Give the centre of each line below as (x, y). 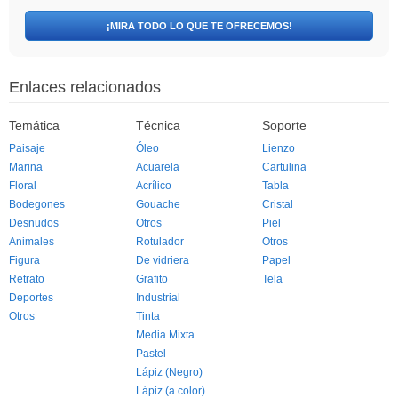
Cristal (278, 204)
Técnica (158, 125)
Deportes (31, 298)
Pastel (151, 354)
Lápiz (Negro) (169, 372)
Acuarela (157, 167)
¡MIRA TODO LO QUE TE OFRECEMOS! (199, 26)
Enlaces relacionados (85, 87)
